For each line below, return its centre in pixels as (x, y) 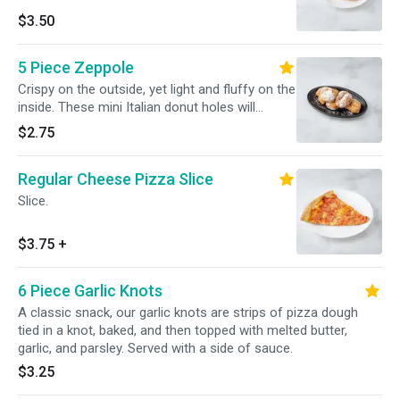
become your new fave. (87, 125)
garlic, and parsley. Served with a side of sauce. (155, 348)
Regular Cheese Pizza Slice (116, 179)
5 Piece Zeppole (76, 67)
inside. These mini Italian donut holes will (137, 107)
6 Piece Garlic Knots (90, 291)
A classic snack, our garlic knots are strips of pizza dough (188, 312)
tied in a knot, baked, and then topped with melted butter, (183, 330)
